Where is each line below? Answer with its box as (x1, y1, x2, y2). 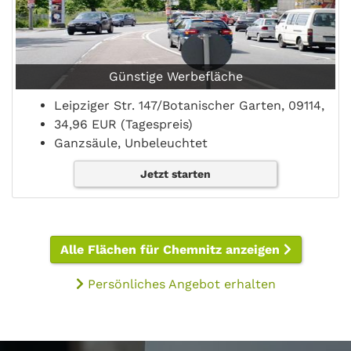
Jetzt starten (139, 168, 211, 181)
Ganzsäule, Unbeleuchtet (54, 136, 208, 151)
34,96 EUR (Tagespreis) (54, 117, 193, 132)
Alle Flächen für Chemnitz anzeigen (60, 242, 284, 258)
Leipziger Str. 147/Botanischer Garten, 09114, (54, 98, 324, 114)
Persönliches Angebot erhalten (83, 277, 276, 292)
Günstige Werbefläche (108, 69, 243, 85)
